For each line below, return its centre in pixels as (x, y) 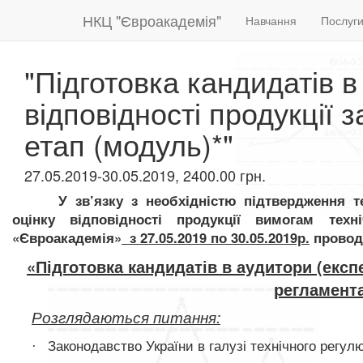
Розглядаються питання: (126, 317)
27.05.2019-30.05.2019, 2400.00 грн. (145, 175)
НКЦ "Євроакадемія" (152, 20)
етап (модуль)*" (129, 144)
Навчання (271, 20)
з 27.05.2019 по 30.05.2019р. (220, 237)
